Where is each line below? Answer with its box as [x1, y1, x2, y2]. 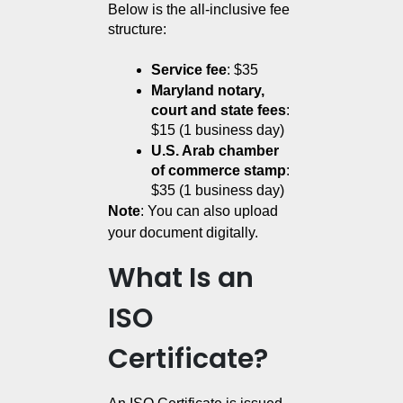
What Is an [108, 259, 254, 298]
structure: [108, 22, 166, 38]
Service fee [151, 62, 227, 78]
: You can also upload [140, 203, 278, 219]
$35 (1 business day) [151, 183, 284, 199]
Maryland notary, [151, 83, 264, 99]
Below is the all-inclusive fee [108, 2, 290, 18]
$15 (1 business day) [151, 122, 284, 139]
